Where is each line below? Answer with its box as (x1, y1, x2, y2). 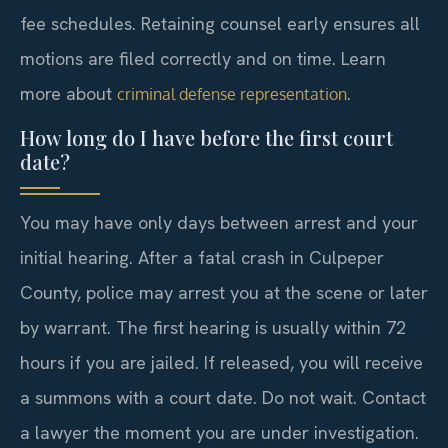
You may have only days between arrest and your (20, 211, 418, 235)
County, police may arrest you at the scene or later (20, 281, 428, 305)
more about (20, 81, 117, 105)
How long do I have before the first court (20, 124, 393, 152)
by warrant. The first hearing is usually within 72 (20, 316, 406, 340)
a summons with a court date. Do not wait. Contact (20, 386, 426, 410)
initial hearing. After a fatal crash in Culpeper (20, 246, 384, 270)
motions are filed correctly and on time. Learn (20, 46, 386, 70)
